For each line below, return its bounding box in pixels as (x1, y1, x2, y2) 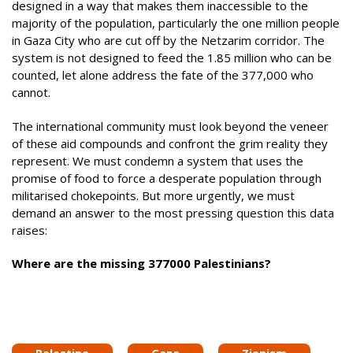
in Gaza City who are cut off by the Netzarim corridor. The (12, 32, 325, 48)
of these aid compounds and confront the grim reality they (12, 135, 328, 151)
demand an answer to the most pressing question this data (12, 204, 334, 221)
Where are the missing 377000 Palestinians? (12, 255, 271, 271)
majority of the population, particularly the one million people (12, 15, 340, 31)
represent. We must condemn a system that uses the (12, 152, 303, 169)
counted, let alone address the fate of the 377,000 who (12, 67, 314, 83)
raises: (12, 221, 47, 238)
